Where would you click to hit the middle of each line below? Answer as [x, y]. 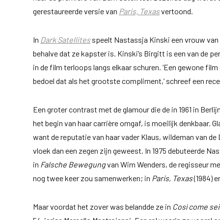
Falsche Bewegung [73, 164]
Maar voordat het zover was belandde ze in [103, 206]
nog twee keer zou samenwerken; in [93, 178]
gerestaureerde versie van [76, 11]
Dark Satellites [66, 39]
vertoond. [177, 11]
